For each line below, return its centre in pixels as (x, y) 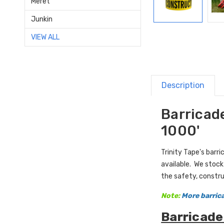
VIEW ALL (45, 37)
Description (183, 85)
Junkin (42, 19)
